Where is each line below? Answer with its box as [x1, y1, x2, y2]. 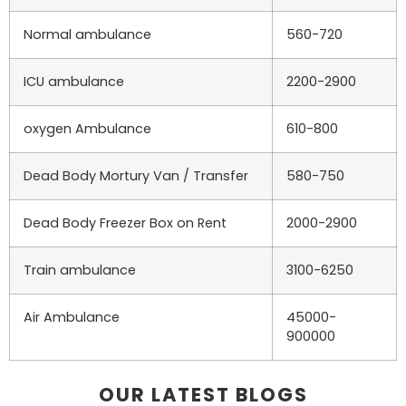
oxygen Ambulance [24, 119, 151, 138]
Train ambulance [24, 260, 136, 279]
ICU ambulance [24, 72, 124, 91]
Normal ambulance [24, 24, 151, 43]
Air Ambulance [24, 307, 120, 326]
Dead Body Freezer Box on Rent [24, 213, 227, 232]
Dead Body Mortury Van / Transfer [24, 166, 248, 185]
